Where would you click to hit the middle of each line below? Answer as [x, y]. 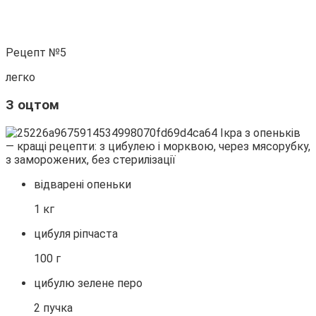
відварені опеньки [83, 184]
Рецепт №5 [36, 53]
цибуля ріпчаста [76, 233]
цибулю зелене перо [88, 283]
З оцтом [32, 105]
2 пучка [53, 308]
